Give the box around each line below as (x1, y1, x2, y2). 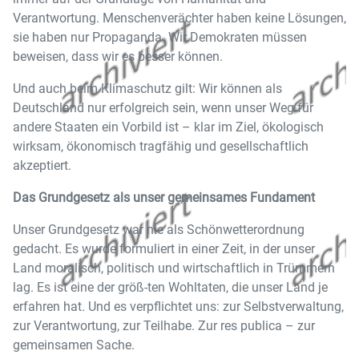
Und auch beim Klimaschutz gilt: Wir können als (13, 81, 282, 96)
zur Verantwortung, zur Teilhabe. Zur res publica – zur (13, 318, 315, 333)
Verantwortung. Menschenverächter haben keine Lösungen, (13, 10, 346, 26)
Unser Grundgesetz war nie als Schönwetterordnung (13, 222, 305, 237)
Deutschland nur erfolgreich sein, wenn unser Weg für (13, 100, 313, 115)
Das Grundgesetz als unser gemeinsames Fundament (13, 190, 315, 205)
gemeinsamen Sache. (13, 337, 135, 353)
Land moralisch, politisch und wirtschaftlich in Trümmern (13, 260, 335, 276)
